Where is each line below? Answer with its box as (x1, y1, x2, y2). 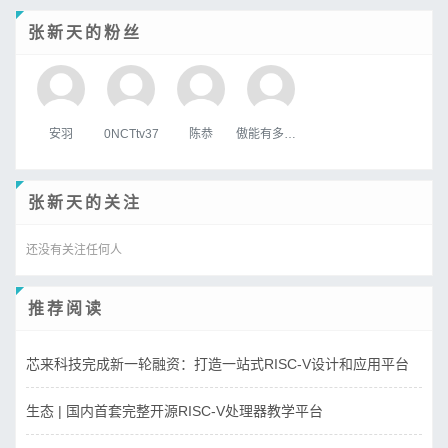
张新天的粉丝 (28, 23, 142, 41)
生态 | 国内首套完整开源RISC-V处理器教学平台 (26, 402, 323, 419)
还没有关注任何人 (26, 242, 122, 257)
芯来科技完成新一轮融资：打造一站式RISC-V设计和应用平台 (26, 355, 409, 372)
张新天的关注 (28, 193, 142, 211)
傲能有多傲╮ (284, 126, 296, 141)
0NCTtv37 (103, 126, 159, 141)
